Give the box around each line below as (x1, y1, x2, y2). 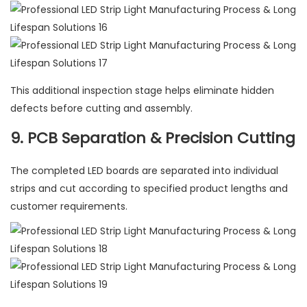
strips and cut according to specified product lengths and (10, 182, 288, 196)
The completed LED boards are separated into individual (10, 164, 278, 178)
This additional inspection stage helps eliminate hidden (10, 84, 274, 98)
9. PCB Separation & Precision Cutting (10, 127, 295, 149)
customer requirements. (10, 199, 127, 214)
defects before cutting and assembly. (10, 101, 193, 116)
